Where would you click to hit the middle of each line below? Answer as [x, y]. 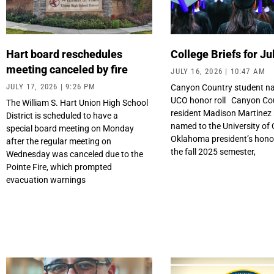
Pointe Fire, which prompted [59, 167]
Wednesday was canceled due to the [75, 154]
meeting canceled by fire [68, 70]
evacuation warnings [46, 180]
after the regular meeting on [59, 142]
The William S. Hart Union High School [77, 103]
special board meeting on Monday [70, 129]
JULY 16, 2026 [198, 72]
